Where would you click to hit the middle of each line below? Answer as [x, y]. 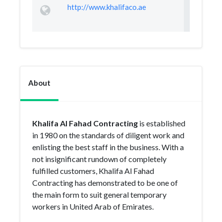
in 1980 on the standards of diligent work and [108, 135]
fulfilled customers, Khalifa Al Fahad [93, 171]
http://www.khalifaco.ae [107, 7]
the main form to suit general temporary [99, 194]
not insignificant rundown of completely [99, 159]
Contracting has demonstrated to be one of [105, 183]
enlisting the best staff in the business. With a [108, 147]
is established [162, 123]
